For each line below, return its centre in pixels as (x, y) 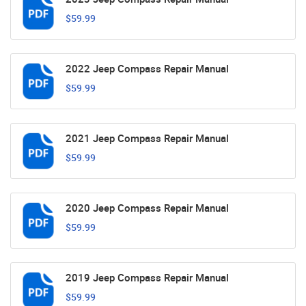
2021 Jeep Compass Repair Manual (147, 138)
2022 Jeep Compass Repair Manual (147, 69)
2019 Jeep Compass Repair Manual (147, 278)
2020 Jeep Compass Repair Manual (147, 208)
